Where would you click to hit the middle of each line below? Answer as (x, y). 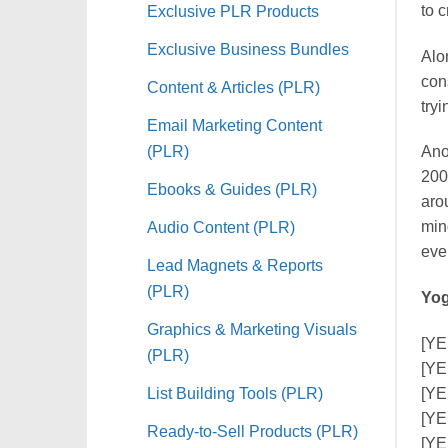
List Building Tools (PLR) (235, 392)
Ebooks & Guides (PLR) (232, 188)
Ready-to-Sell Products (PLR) (252, 430)
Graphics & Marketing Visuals (252, 328)
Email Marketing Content (234, 124)
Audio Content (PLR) (221, 226)
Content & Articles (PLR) (233, 86)
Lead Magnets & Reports (235, 264)
